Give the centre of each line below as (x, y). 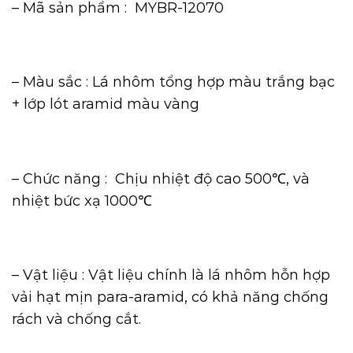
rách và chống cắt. (76, 320)
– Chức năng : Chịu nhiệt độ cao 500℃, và (161, 178)
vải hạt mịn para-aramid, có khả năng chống (170, 297)
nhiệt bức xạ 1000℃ (82, 201)
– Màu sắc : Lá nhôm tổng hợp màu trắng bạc (173, 82)
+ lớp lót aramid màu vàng (106, 104)
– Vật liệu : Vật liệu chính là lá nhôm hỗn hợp (171, 275)
